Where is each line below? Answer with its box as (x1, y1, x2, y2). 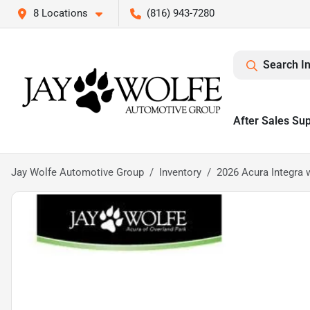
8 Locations (33, 7, 88, 19)
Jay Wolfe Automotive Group (11, 166, 144, 179)
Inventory (159, 166, 201, 179)
